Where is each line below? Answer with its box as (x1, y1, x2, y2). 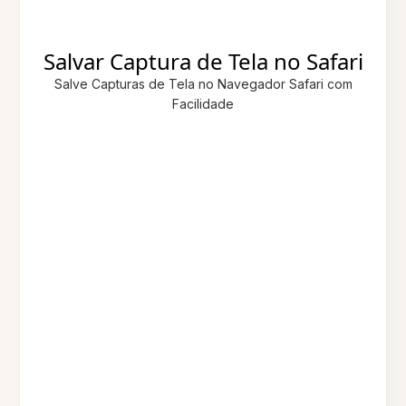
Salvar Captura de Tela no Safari (43, 45, 363, 76)
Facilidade (172, 95, 234, 111)
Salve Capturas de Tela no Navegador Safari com (53, 75, 353, 92)
